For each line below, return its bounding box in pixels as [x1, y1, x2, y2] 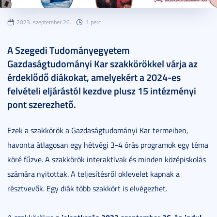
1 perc [86, 18, 101, 26]
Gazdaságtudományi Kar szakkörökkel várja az [7, 57, 198, 70]
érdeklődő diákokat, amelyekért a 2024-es [7, 70, 181, 84]
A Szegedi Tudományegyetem [7, 43, 130, 57]
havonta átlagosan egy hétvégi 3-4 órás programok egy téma [7, 139, 208, 150]
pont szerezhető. [7, 97, 76, 111]
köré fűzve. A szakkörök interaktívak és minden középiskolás [7, 154, 206, 165]
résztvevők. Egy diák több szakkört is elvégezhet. [7, 183, 167, 194]
